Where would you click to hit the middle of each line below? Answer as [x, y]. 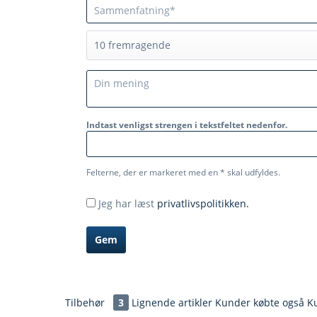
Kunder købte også [260, 302]
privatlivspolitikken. [203, 203]
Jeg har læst [128, 203]
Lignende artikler [172, 302]
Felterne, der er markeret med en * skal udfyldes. [183, 172]
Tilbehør [86, 302]
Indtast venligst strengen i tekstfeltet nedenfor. [187, 125]
